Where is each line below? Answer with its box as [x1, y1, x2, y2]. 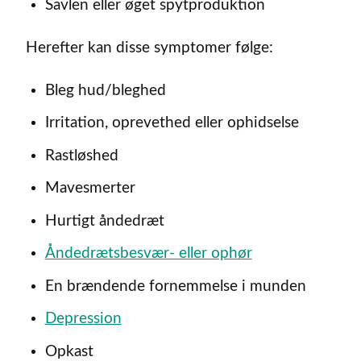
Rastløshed [44, 147, 118, 164]
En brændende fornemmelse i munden [44, 278, 306, 294]
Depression [44, 311, 122, 327]
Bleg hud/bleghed [44, 82, 166, 98]
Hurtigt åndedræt [44, 213, 164, 229]
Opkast [44, 343, 93, 359]
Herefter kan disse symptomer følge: [26, 40, 273, 56]
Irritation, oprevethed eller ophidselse [44, 115, 299, 131]
